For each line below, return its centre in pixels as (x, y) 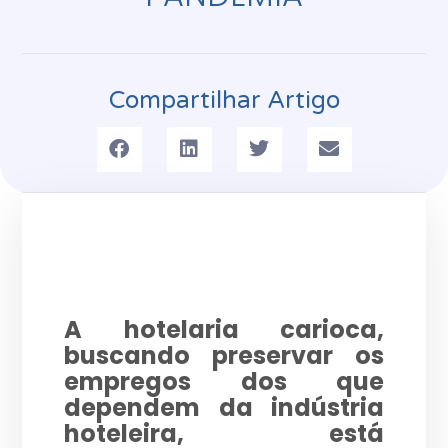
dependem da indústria (224, 408)
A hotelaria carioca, (224, 330)
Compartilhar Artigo (224, 100)
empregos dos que (224, 382)
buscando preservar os (224, 356)
